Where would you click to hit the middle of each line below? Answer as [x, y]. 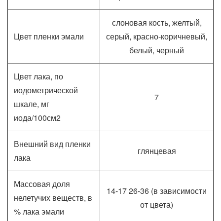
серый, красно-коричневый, [157, 36]
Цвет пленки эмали [49, 36]
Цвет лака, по [38, 76]
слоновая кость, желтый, [157, 22]
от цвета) [157, 204]
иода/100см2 [37, 118]
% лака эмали [39, 211]
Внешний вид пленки [52, 144]
